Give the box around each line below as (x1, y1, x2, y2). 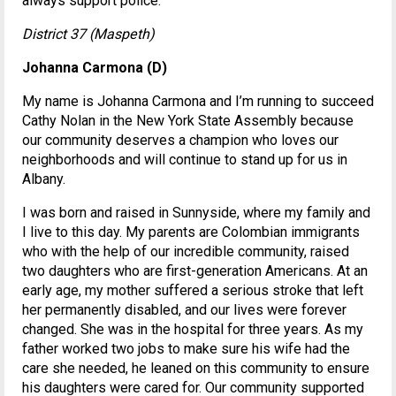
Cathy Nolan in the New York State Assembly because (22, 112, 354, 130)
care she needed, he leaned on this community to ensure (22, 360, 369, 377)
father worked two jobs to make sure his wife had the (22, 340, 350, 358)
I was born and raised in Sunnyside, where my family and (22, 204, 370, 222)
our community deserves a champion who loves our (22, 132, 339, 149)
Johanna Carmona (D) (22, 59, 167, 77)
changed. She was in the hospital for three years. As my (22, 321, 363, 339)
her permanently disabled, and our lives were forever (22, 301, 346, 319)
